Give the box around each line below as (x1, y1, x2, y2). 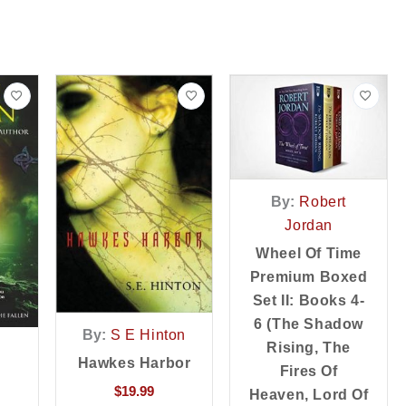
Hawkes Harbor (77, 355, 191, 372)
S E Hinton (111, 327, 187, 343)
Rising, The (266, 340, 351, 356)
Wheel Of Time (256, 246, 362, 262)
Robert (299, 194, 346, 210)
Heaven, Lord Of (248, 387, 369, 403)
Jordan (285, 217, 333, 234)
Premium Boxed (249, 269, 368, 285)
